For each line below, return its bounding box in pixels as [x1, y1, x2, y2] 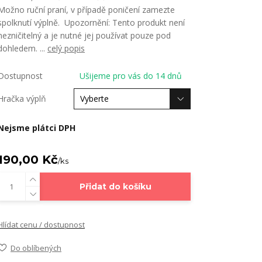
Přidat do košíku [79, 181, 151, 192]
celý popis [47, 43, 85, 54]
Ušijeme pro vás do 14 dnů [80, 70, 182, 81]
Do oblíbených [11, 243, 61, 253]
